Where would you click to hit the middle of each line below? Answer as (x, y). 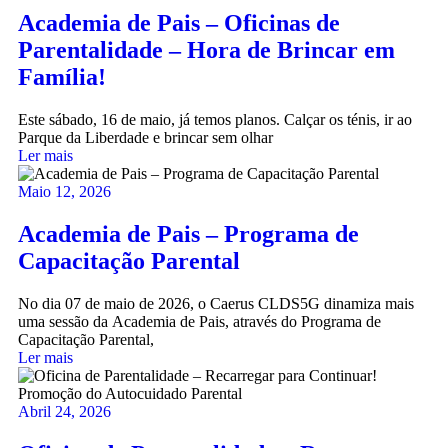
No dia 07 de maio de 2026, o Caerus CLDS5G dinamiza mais (216, 303)
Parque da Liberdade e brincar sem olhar (145, 137)
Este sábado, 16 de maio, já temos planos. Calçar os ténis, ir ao (215, 119)
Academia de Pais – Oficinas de (179, 22)
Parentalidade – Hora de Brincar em (206, 49)
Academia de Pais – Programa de (188, 233)
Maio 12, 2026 (64, 191)
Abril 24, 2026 (64, 411)
